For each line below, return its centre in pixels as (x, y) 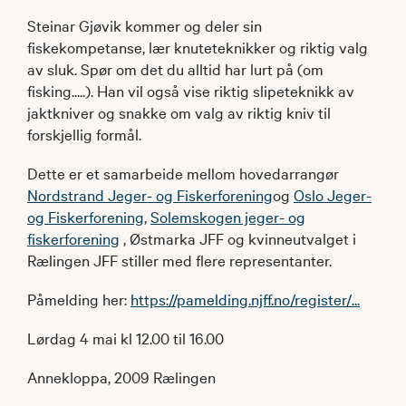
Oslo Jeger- (333, 194)
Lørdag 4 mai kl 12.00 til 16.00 (126, 337)
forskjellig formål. (84, 133)
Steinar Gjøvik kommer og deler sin (145, 24)
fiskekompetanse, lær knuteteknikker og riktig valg (198, 46)
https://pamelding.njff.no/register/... (245, 298)
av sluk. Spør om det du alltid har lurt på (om (175, 68)
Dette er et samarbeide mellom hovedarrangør (183, 172)
